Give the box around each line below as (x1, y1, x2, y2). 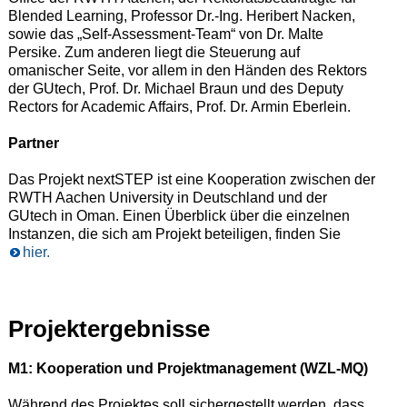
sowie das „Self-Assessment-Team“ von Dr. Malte (7, 25, 323, 42)
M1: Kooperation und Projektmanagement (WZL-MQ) (7, 360, 368, 376)
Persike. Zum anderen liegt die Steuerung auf (7, 44, 300, 60)
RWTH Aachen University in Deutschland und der (7, 189, 327, 205)
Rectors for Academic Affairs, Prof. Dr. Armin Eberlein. (7, 98, 351, 114)
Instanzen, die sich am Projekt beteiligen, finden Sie (7, 225, 341, 242)
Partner (7, 134, 59, 151)
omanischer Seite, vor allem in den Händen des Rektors (7, 62, 367, 78)
